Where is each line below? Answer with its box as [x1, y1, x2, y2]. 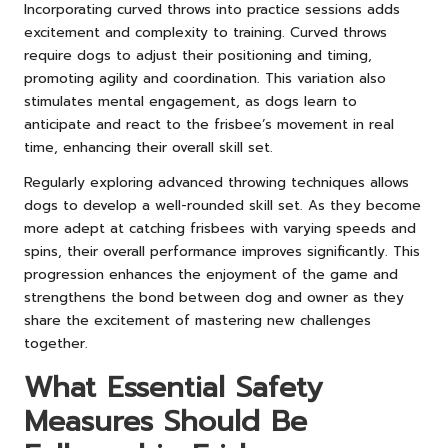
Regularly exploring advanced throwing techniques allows [24, 171, 409, 193]
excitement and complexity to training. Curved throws [24, 21, 387, 43]
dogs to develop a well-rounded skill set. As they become [24, 194, 421, 216]
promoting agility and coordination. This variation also [24, 67, 386, 89]
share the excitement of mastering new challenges [24, 309, 371, 331]
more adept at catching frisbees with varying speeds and [24, 217, 416, 239]
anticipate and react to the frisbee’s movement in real [24, 113, 394, 135]
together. [24, 332, 88, 354]
